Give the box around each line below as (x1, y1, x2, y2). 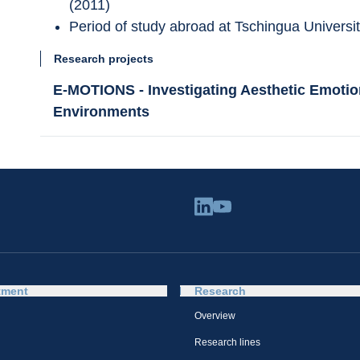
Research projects (54, 52, 153, 65)
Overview (194, 310, 235, 321)
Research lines (194, 337, 260, 348)
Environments (53, 104, 149, 120)
